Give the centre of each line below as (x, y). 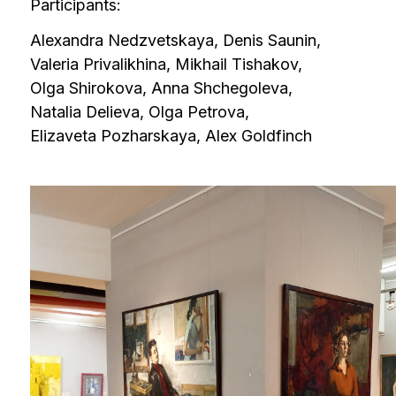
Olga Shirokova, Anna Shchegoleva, (144, 36)
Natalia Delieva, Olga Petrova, (124, 57)
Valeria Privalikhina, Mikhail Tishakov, (148, 15)
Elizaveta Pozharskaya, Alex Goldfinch (152, 79)
